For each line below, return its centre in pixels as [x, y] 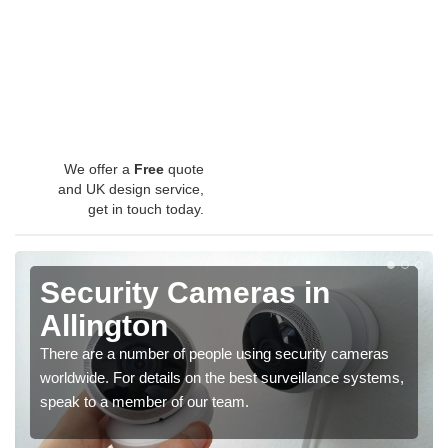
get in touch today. [146, 209]
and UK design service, [131, 189]
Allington [104, 326]
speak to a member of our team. [144, 402]
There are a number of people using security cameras [214, 354]
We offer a [99, 169]
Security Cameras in [185, 293]
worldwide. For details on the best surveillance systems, [222, 378]
